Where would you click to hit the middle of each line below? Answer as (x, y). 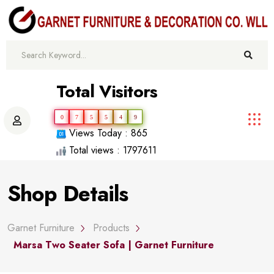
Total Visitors (107, 91)
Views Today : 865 (106, 133)
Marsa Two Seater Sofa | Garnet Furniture (114, 245)
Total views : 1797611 (111, 150)
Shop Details (68, 194)
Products (112, 228)
